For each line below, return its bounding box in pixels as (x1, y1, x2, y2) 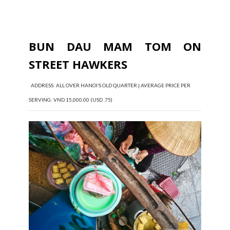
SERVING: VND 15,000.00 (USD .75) (29, 97, 112, 103)
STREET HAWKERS (29, 56, 127, 72)
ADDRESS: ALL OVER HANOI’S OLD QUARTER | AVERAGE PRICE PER (29, 82, 190, 89)
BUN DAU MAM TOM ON (29, 39, 201, 54)
